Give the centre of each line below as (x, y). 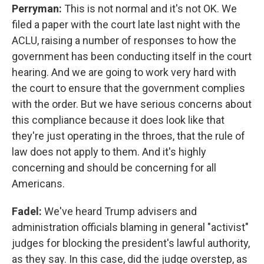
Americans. (38, 184)
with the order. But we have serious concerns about (132, 104)
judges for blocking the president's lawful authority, (131, 243)
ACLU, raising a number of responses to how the (124, 40)
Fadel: (28, 211)
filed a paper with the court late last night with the (126, 24)
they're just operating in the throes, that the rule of (128, 136)
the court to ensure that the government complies (128, 88)
